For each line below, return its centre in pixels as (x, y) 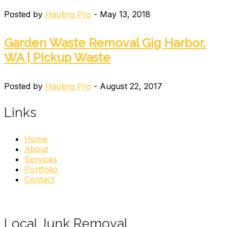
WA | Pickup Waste (57, 58)
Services (41, 159)
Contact (39, 180)
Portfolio (41, 169)
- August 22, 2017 (127, 86)
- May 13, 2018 (121, 14)
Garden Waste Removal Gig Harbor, (105, 43)
